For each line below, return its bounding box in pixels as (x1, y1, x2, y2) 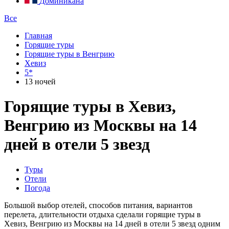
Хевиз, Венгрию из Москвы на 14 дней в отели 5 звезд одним (4, 219, 220, 228)
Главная (25, 31, 52, 40)
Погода (25, 183, 50, 192)
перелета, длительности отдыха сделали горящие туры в (4, 210, 201, 219)
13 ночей (25, 77, 56, 86)
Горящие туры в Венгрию (25, 50, 114, 58)
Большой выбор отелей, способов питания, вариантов (4, 200, 193, 210)
